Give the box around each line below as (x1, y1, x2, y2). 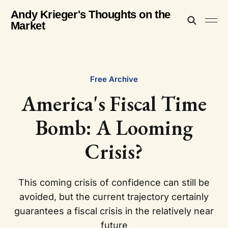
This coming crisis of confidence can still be (18, 177, 210, 188)
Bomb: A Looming (35, 114, 193, 141)
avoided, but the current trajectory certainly (19, 191, 209, 202)
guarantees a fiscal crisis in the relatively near (14, 206, 214, 216)
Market (10, 19, 45, 32)
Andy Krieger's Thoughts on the (10, 8, 170, 21)
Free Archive (90, 74, 138, 84)
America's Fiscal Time (21, 90, 207, 117)
